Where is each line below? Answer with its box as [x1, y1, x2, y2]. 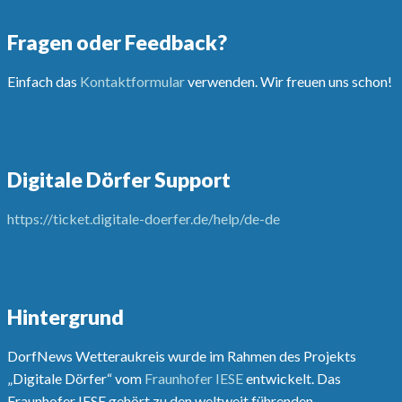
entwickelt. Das [242, 369, 341, 387]
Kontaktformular [79, 72, 185, 90]
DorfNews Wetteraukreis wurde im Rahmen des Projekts [6, 346, 356, 364]
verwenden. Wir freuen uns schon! [184, 72, 392, 90]
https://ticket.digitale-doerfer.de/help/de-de [6, 209, 283, 227]
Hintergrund [6, 303, 124, 329]
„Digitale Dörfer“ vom [6, 369, 144, 387]
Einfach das [6, 72, 80, 90]
